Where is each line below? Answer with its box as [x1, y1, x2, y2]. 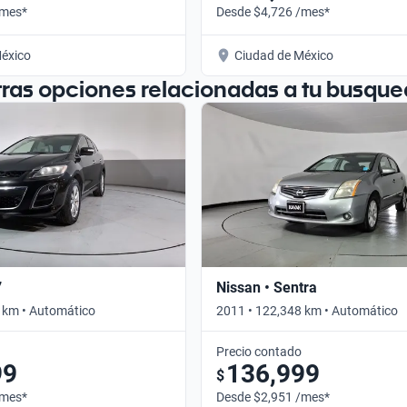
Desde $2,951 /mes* [216, 389, 330, 404]
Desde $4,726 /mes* [216, 4, 330, 19]
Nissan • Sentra [216, 278, 317, 296]
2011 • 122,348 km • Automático [216, 303, 398, 318]
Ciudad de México [234, 47, 333, 63]
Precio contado [216, 343, 302, 359]
